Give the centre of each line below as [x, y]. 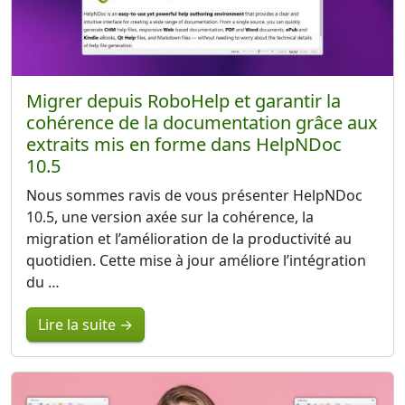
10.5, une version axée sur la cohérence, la [170, 217]
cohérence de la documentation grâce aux [202, 123]
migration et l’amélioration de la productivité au [189, 239]
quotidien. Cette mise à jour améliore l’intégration [196, 261]
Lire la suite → [85, 325]
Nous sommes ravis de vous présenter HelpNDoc [194, 196]
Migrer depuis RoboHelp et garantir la [184, 101]
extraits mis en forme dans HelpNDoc [184, 145]
